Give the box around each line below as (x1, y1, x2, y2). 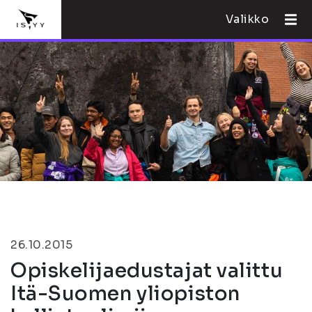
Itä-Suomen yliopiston (10, 281, 240, 306)
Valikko (225, 12, 270, 26)
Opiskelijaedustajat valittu (10, 258, 283, 283)
